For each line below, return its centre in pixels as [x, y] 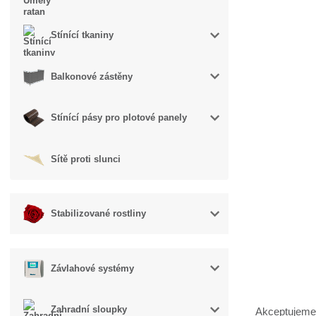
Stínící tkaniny [83, 35]
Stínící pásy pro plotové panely [119, 118]
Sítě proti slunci [86, 159]
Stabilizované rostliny [99, 214]
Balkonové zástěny [92, 76]
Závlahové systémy [93, 268]
